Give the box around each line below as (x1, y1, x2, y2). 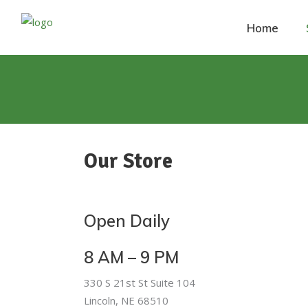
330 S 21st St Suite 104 (84, 276, 195, 289)
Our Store (84, 148, 173, 174)
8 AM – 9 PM (84, 247, 179, 267)
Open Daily (84, 210, 170, 231)
